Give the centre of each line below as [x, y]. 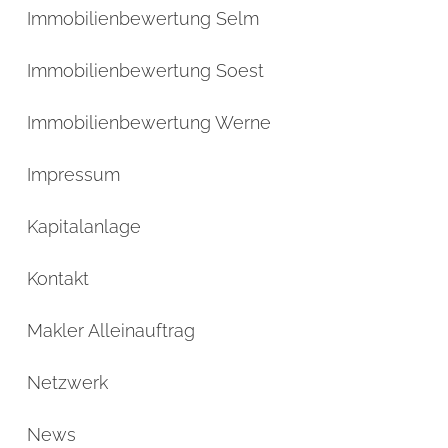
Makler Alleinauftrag [111, 330]
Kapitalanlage [84, 226]
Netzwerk [67, 382]
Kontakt [58, 278]
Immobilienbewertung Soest [145, 70]
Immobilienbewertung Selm [143, 18]
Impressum [73, 174]
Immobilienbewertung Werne [149, 122]
